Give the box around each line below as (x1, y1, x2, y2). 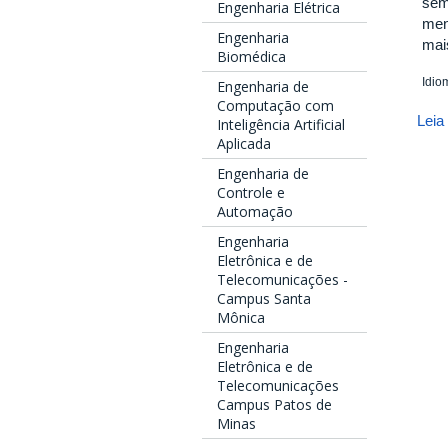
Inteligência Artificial (217, 115, 345, 135)
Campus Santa (217, 289, 311, 309)
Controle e (217, 183, 285, 203)
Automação (217, 202, 293, 222)
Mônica (217, 308, 265, 328)
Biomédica (217, 47, 286, 67)
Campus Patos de (217, 395, 332, 415)
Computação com (217, 96, 334, 116)
